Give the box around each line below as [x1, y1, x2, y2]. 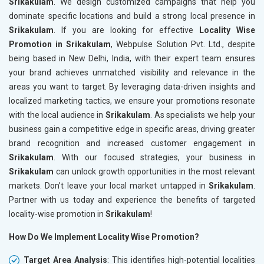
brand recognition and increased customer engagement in [9, 138, 255, 148]
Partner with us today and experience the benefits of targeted [9, 194, 255, 204]
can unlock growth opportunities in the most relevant [56, 166, 255, 176]
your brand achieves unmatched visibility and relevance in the [9, 67, 255, 77]
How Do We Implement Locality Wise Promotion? [9, 232, 199, 242]
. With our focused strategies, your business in [54, 152, 255, 162]
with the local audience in [9, 110, 105, 120]
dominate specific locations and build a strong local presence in [9, 11, 255, 21]
